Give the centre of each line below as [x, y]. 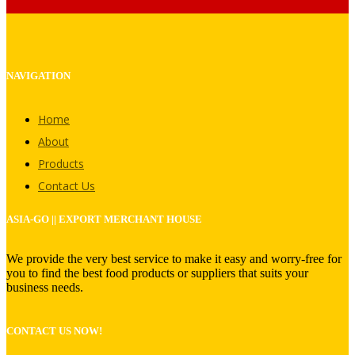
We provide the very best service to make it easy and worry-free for [174, 258]
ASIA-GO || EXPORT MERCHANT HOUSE [104, 219]
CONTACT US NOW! [54, 331]
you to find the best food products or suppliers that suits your [157, 273]
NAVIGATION [38, 75]
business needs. [45, 287]
